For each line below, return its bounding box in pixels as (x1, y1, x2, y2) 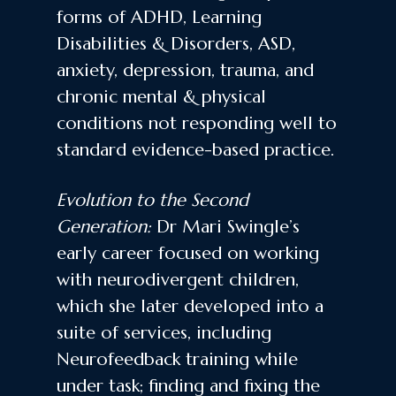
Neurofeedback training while (57, 347, 298, 370)
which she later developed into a (57, 294, 324, 317)
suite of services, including (57, 321, 271, 344)
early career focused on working (57, 241, 319, 264)
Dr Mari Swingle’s (151, 215, 300, 238)
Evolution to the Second (57, 188, 248, 211)
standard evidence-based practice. (57, 138, 334, 161)
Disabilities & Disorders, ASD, (57, 32, 295, 55)
